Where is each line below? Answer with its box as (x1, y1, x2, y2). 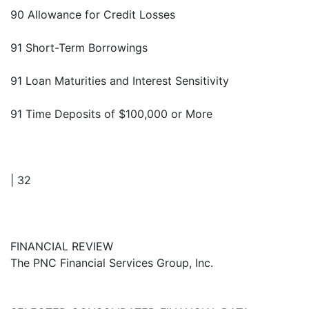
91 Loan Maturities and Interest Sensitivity (10, 74, 229, 88)
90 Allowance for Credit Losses (10, 8, 175, 22)
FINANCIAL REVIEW (10, 239, 113, 254)
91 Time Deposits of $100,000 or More (10, 107, 212, 121)
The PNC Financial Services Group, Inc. (10, 256, 213, 270)
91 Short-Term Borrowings (10, 41, 148, 55)
